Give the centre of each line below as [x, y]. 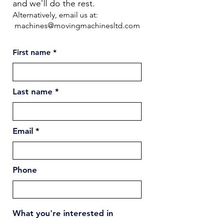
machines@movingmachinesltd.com [77, 26]
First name [32, 52]
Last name [33, 91]
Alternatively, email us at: [55, 15]
